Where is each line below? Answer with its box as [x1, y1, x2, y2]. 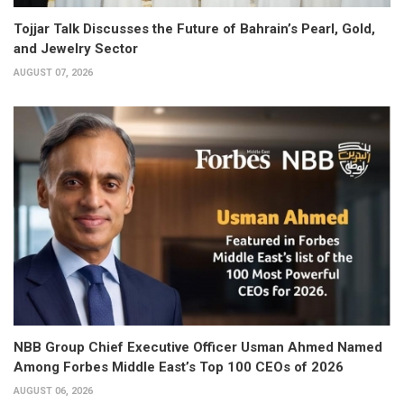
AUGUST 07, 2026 [14, 67, 93, 79]
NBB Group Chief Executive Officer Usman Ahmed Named [14, 338, 382, 355]
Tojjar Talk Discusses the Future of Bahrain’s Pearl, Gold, [14, 21, 375, 38]
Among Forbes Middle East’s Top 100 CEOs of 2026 [14, 358, 344, 375]
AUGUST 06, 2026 [14, 384, 93, 397]
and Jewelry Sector [14, 41, 138, 58]
